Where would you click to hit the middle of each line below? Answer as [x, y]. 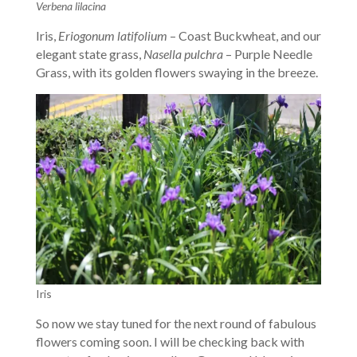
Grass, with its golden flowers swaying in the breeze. [177, 72]
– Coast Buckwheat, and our [244, 35]
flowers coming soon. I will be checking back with [170, 341]
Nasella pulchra [183, 53]
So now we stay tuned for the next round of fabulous [176, 323]
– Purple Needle [267, 53]
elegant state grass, [89, 53]
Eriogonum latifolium [112, 35]
